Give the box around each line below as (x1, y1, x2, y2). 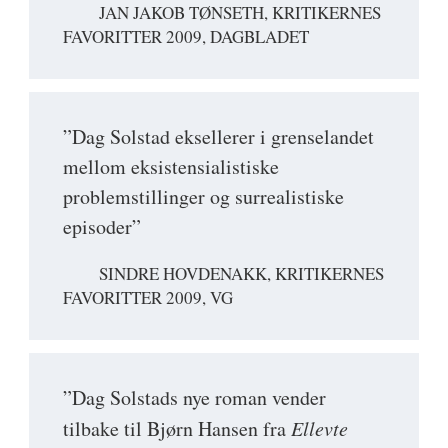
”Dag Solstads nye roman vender (63, 384, 326, 412)
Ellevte (291, 415, 348, 442)
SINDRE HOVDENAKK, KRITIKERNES (99, 262, 384, 286)
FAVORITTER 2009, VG (63, 286, 233, 310)
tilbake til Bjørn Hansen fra (63, 415, 291, 443)
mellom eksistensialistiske (63, 153, 279, 181)
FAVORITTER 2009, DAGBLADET (63, 25, 309, 49)
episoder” (63, 213, 141, 241)
